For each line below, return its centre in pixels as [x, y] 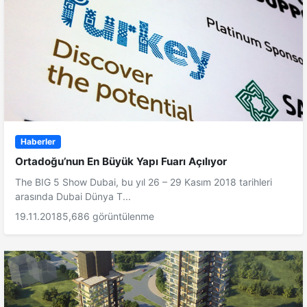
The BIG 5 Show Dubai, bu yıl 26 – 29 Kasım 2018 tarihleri [144, 182]
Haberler [38, 142]
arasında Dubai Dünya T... [73, 197]
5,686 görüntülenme [108, 217]
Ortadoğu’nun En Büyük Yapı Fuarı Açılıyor [121, 162]
